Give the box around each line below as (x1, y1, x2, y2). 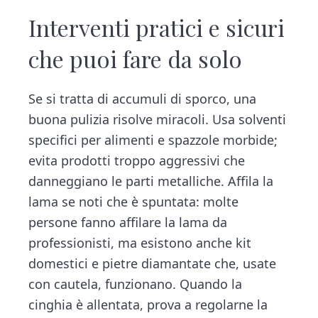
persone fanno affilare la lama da (28, 214, 228, 231)
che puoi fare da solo (28, 43, 243, 75)
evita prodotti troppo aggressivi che (28, 152, 246, 170)
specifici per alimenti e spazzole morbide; (28, 131, 278, 149)
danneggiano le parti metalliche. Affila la (28, 172, 274, 190)
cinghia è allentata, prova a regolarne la (28, 296, 268, 314)
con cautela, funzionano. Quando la (28, 275, 243, 293)
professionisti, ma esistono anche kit (28, 234, 252, 252)
